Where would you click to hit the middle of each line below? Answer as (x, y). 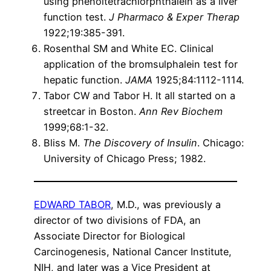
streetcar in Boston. (91, 112)
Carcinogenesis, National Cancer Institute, (133, 252)
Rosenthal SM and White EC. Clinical (129, 49)
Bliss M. (63, 143)
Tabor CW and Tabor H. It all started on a (139, 96)
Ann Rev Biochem (181, 112)
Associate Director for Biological (109, 236)
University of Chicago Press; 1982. (125, 159)
